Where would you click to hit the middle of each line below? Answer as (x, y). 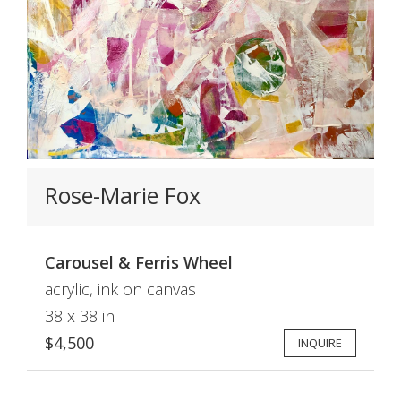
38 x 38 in (80, 316)
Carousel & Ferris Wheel (139, 263)
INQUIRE (320, 343)
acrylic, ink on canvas (120, 290)
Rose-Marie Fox (123, 196)
